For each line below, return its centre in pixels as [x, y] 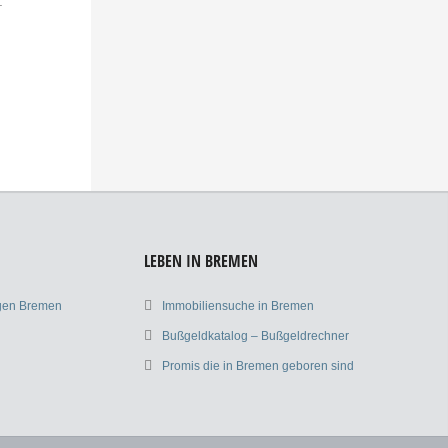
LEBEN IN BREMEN [200, 261]
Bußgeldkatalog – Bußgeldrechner [255, 336]
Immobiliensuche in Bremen [237, 306]
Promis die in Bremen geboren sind [257, 366]
